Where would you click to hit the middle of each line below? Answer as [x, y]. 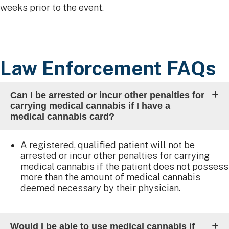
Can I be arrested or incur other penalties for [107, 95]
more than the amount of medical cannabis [110, 177]
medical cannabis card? [62, 117]
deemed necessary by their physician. [100, 188]
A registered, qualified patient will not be [108, 145]
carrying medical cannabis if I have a [90, 106]
